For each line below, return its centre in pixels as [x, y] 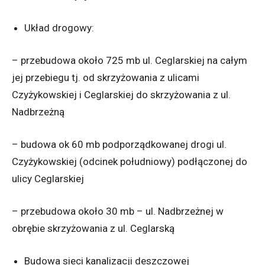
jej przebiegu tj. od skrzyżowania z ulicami [106, 78]
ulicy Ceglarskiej [48, 179]
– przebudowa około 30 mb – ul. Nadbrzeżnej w [118, 211]
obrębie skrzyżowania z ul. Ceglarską [93, 229]
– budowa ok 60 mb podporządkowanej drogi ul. [119, 145]
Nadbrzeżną [38, 112]
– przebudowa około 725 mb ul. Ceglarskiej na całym [130, 61]
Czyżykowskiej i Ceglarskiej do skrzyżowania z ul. [121, 95]
